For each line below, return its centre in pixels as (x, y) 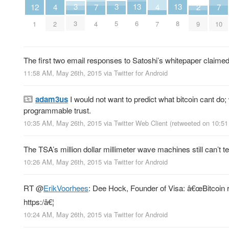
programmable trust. (57, 110)
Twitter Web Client (141, 123)
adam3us (52, 99)
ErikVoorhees (66, 188)
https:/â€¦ (39, 202)
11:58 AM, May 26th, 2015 (63, 73)
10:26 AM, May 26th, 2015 (63, 162)
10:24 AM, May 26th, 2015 (63, 215)
